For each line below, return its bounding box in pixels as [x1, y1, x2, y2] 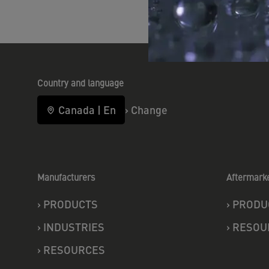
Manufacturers [37, 171, 95, 183]
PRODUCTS [43, 196, 98, 211]
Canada [58, 102, 95, 117]
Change [131, 102, 168, 117]
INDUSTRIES [43, 219, 104, 234]
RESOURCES [43, 242, 105, 257]
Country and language [37, 76, 124, 89]
